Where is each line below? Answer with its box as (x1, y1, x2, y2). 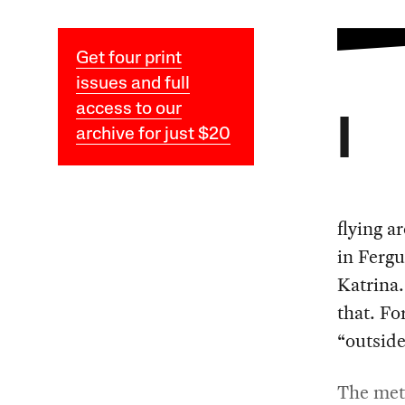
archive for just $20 (75, 126, 231, 145)
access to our (75, 100, 182, 119)
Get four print (75, 50, 182, 69)
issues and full (75, 75, 190, 94)
